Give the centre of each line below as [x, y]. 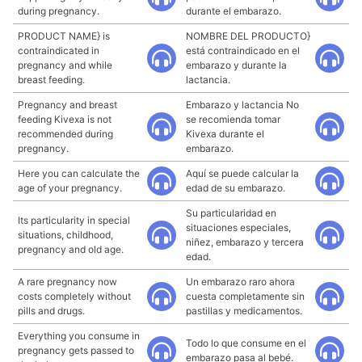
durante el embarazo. [234, 11]
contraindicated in [59, 51]
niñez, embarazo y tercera [245, 242]
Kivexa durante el [225, 134]
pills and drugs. [51, 311]
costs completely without [74, 296]
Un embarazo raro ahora [240, 282]
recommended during [65, 134]
